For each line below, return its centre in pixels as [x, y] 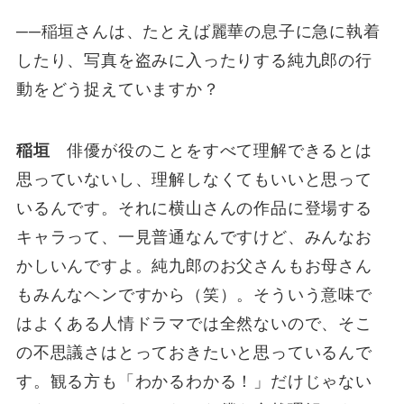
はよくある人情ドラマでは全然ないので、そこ [194, 324]
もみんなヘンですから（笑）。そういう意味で [194, 295]
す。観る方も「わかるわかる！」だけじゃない [194, 382]
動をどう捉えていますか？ [118, 90]
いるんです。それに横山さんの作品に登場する [194, 209]
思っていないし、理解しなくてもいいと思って [194, 180]
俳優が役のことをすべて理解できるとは [211, 151]
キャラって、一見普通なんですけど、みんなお [194, 238]
